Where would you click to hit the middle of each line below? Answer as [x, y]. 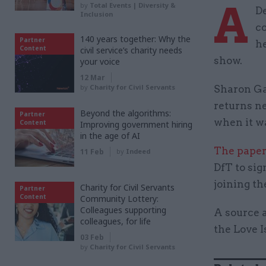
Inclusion [96, 14]
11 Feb [92, 152]
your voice [100, 61]
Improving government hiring [136, 124]
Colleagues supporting [123, 210]
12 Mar [93, 77]
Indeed [138, 151]
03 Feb [92, 237]
